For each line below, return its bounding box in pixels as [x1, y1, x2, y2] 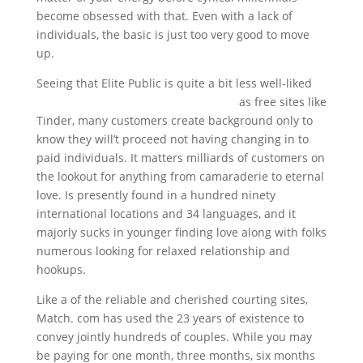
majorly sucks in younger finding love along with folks [36, 224, 327, 240]
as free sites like [235, 94, 327, 109]
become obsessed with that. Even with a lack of [36, 8, 293, 23]
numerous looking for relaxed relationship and [36, 243, 290, 258]
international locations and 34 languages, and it [36, 206, 296, 221]
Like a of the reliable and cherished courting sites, [36, 292, 308, 307]
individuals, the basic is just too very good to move [36, 27, 310, 42]
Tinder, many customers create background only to [36, 113, 313, 128]
